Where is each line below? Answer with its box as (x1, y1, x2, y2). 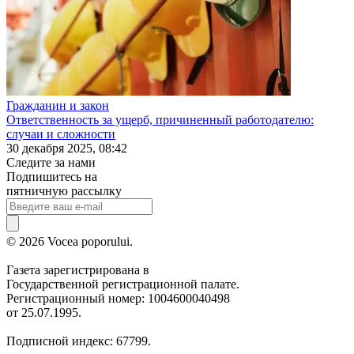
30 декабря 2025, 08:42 (6, 141, 127, 155)
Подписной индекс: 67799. (6, 333, 151, 348)
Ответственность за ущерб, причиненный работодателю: (6, 112, 314, 126)
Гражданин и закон (6, 98, 109, 112)
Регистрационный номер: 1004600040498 (6, 291, 230, 305)
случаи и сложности (6, 126, 115, 141)
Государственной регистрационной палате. (6, 277, 239, 291)
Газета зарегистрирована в (6, 262, 149, 277)
